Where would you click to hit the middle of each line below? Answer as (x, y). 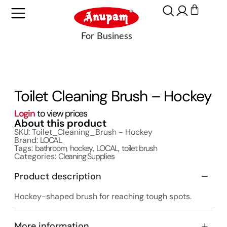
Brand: (27, 140)
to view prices (61, 113)
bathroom (51, 148)
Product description (58, 176)
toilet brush (139, 148)
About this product (60, 123)
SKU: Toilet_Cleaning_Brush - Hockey (83, 132)
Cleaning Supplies (86, 156)
